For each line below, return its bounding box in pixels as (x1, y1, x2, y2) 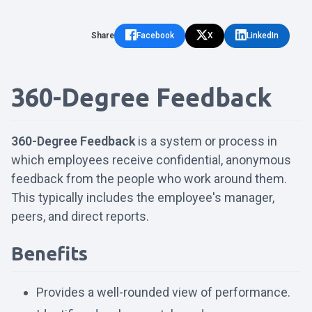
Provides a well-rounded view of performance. (36, 285, 290, 300)
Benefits (11, 243, 88, 265)
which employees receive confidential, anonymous (11, 153, 291, 168)
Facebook (136, 31, 174, 41)
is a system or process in (135, 134, 277, 149)
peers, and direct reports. (11, 209, 149, 224)
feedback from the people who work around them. (11, 171, 287, 187)
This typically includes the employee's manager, (11, 190, 274, 205)
